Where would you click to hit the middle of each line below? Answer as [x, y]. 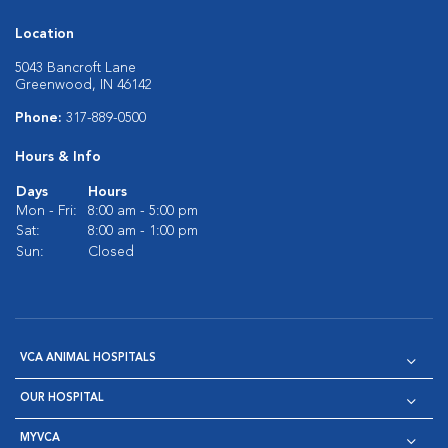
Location [44, 33]
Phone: [40, 117]
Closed [111, 251]
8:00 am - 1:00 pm [143, 230]
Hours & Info [58, 156]
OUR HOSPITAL [62, 398]
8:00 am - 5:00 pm [143, 210]
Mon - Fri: [46, 210]
